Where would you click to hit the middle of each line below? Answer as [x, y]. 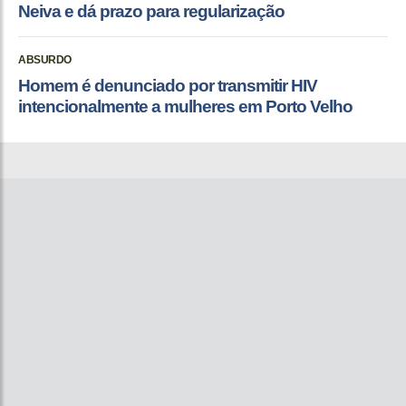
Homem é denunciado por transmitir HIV [168, 85]
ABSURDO [45, 59]
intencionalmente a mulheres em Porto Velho [185, 106]
